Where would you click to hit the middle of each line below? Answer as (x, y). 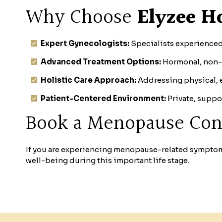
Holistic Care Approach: (88, 80)
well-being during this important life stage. (108, 161)
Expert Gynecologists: (85, 43)
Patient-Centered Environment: (103, 98)
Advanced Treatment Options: (101, 61)
